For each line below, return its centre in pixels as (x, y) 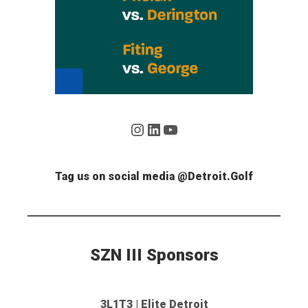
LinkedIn (177, 129)
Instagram (167, 129)
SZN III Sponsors (154, 255)
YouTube (194, 129)
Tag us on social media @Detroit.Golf (154, 177)
